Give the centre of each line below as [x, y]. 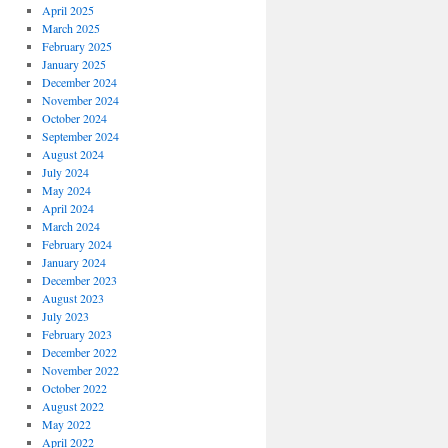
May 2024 [66, 190]
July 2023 [65, 316]
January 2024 [73, 262]
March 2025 [70, 28]
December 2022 [79, 352]
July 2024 [65, 172]
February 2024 [76, 244]
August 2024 [72, 154]
